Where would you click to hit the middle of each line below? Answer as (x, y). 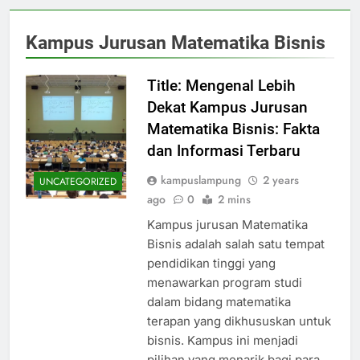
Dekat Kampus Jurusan (227, 108)
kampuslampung (200, 180)
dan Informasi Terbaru (223, 151)
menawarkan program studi (224, 283)
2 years (280, 180)
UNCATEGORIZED (78, 181)
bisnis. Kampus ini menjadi (222, 341)
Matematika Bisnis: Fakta (233, 129)
